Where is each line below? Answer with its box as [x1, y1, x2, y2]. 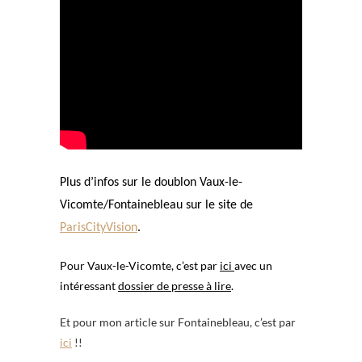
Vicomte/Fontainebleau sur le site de [60, 199, 253, 213]
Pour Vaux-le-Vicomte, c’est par [60, 259, 220, 273]
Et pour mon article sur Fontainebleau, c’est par [60, 315, 296, 330]
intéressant [60, 279, 118, 293]
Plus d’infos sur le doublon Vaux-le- [60, 176, 242, 190]
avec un [234, 259, 272, 273]
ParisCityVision [60, 221, 137, 235]
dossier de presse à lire [118, 279, 231, 293]
